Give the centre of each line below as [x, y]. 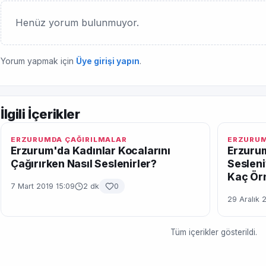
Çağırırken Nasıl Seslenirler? [84, 164]
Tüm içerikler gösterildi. [214, 232]
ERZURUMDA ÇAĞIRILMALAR [69, 140]
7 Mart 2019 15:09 [43, 186]
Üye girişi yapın [108, 61]
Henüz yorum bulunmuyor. [77, 23]
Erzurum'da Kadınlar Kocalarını [91, 151]
